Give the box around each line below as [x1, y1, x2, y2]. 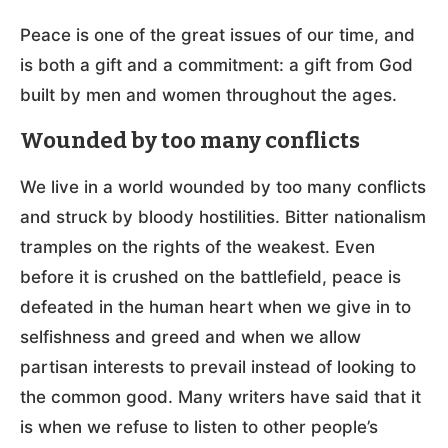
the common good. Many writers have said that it [20, 386, 421, 407]
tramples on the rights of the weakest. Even [20, 236, 375, 257]
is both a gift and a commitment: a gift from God [20, 54, 413, 75]
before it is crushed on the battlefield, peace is [20, 266, 401, 287]
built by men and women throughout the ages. [20, 84, 397, 105]
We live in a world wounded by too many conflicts [20, 176, 426, 197]
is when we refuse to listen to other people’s [20, 416, 378, 437]
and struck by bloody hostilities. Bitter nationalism [20, 206, 426, 227]
